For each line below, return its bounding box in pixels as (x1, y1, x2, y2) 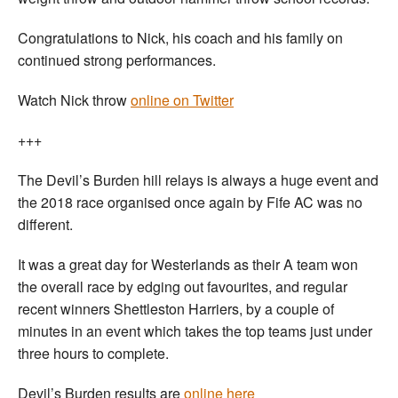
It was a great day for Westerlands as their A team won (18, 254, 358, 275)
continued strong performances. (18, 50, 216, 71)
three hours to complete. (18, 343, 169, 364)
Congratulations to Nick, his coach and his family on (18, 28, 343, 49)
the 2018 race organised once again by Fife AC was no (18, 192, 362, 213)
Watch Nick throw (18, 90, 131, 111)
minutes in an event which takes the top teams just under (18, 321, 372, 342)
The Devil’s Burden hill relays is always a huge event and (18, 170, 378, 191)
